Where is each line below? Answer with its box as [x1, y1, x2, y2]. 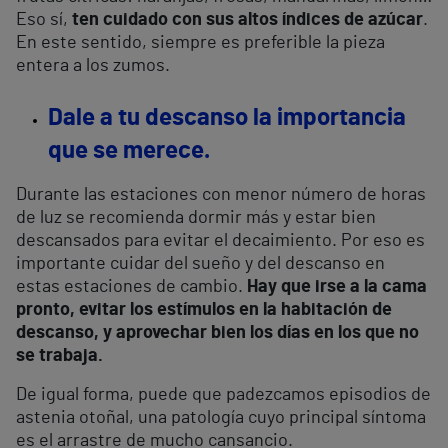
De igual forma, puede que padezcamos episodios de [16, 386, 431, 405]
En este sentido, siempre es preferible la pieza [16, 34, 385, 53]
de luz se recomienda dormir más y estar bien [16, 209, 376, 228]
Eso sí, [16, 11, 72, 30]
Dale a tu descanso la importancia [48, 106, 406, 131]
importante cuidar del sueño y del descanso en [16, 255, 385, 274]
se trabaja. [16, 347, 103, 366]
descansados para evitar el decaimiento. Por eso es [16, 232, 425, 251]
